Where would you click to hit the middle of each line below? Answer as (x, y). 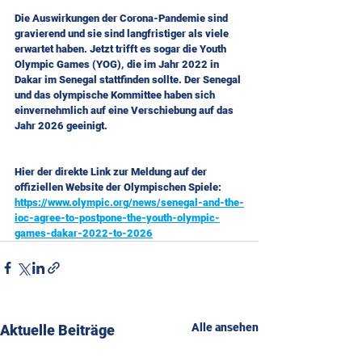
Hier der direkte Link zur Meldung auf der (112, 171)
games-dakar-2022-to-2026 (84, 233)
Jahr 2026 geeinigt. (61, 125)
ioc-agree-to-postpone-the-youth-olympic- (117, 217)
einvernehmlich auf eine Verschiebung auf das (125, 110)
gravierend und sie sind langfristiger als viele (123, 33)
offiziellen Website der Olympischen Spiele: (118, 187)
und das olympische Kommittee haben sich (116, 95)
